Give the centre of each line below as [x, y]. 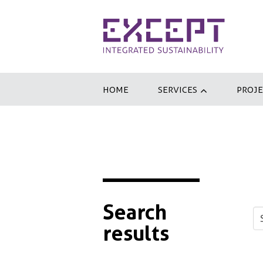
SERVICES [179, 89]
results [136, 233]
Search [135, 212]
